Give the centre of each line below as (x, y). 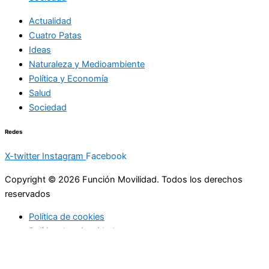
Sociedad (48, 107)
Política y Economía (68, 78)
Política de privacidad (72, 231)
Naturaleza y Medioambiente (87, 64)
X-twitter (22, 156)
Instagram (63, 156)
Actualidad (50, 21)
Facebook (106, 156)
